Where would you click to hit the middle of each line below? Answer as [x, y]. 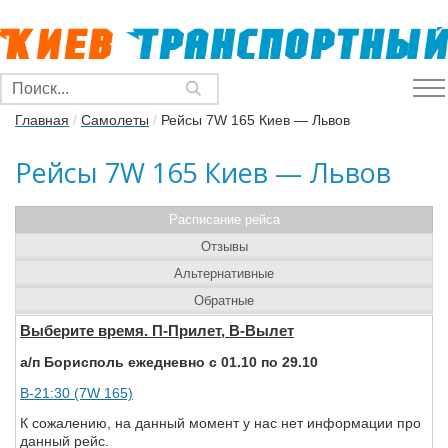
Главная [42, 120]
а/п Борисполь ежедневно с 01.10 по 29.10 [169, 362]
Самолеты [115, 120]
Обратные [224, 300]
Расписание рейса [224, 219]
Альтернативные [224, 273]
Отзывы [224, 246]
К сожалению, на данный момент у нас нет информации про [220, 423]
